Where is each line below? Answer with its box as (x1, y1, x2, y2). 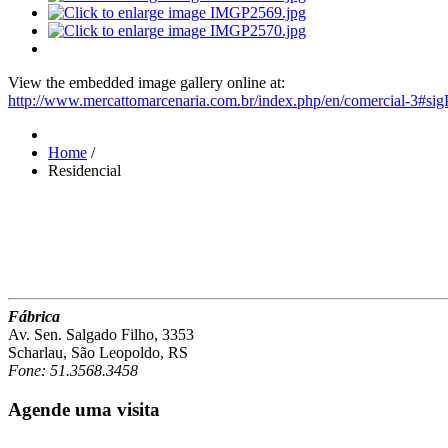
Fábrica (8, 307, 60, 325)
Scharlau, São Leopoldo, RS (8, 343, 188, 361)
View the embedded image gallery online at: (8, 73, 285, 91)
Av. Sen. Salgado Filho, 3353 (8, 325, 194, 343)
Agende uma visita (8, 398, 160, 420)
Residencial (48, 161, 121, 179)
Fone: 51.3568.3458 (8, 361, 138, 379)
